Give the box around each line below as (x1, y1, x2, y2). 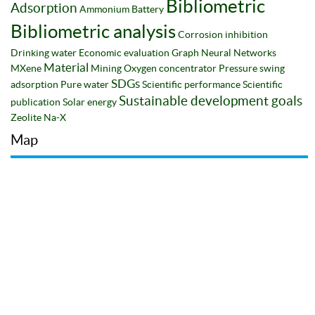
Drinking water (11, 46, 77, 58)
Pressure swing (219, 62, 285, 74)
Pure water (60, 78, 109, 90)
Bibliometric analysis (11, 20, 176, 41)
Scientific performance (142, 78, 240, 90)
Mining (91, 62, 122, 74)
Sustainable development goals (119, 93, 302, 108)
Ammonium (79, 3, 129, 15)
